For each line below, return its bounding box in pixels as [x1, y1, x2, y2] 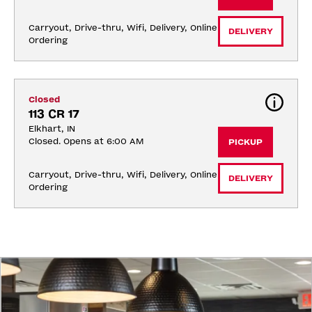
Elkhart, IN [29, 124, 75, 134]
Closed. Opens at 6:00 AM [29, 136, 143, 147]
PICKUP [228, 137, 263, 148]
